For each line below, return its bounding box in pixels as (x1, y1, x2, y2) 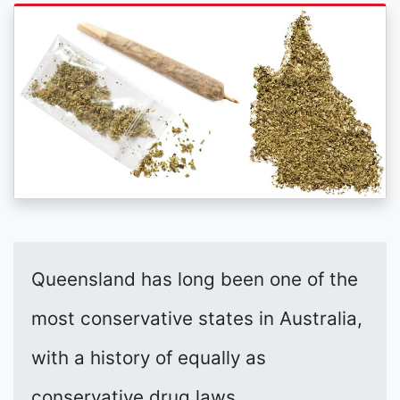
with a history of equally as (31, 346, 266, 370)
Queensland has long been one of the (31, 268, 358, 291)
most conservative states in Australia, (31, 307, 362, 330)
